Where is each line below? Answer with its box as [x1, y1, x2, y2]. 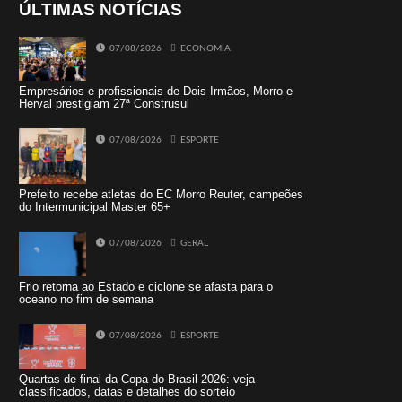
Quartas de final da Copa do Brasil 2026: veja [18, 372, 255, 387]
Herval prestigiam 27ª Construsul [18, 97, 189, 111]
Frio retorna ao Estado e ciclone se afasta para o [18, 280, 273, 294]
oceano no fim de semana [18, 293, 153, 307]
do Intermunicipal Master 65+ [18, 200, 170, 214]
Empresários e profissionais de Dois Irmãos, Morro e [18, 84, 293, 99]
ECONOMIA [179, 43, 231, 53]
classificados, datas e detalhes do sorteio [18, 385, 235, 399]
